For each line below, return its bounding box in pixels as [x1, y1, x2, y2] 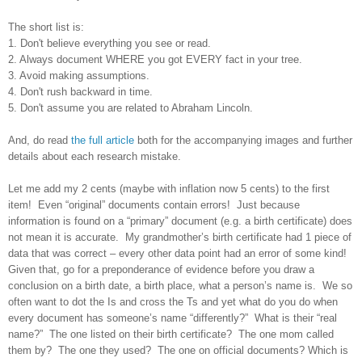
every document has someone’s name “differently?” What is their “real [8, 311, 337, 324]
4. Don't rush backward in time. [8, 85, 153, 98]
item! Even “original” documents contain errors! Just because [8, 198, 300, 211]
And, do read [8, 133, 71, 146]
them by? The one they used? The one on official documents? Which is [8, 343, 348, 356]
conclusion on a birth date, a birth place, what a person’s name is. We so [8, 279, 352, 292]
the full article [71, 133, 134, 146]
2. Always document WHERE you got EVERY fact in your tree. [8, 53, 302, 65]
